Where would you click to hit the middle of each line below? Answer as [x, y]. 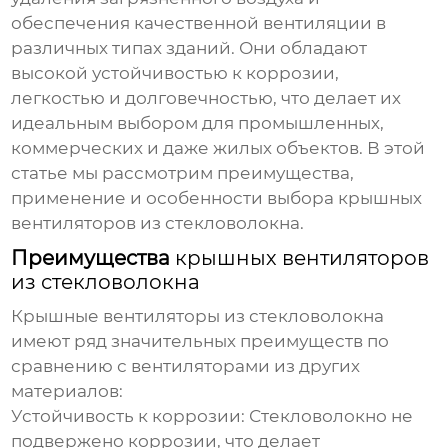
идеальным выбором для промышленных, [198, 123]
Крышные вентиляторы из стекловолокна [198, 316]
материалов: [67, 391]
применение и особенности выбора [175, 198]
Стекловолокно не [329, 416]
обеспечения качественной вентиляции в [199, 23]
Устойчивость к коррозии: [128, 416]
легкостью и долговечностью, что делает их [206, 98]
